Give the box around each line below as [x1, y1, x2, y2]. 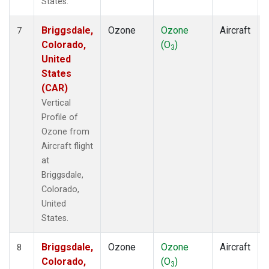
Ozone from [41, 126, 89, 137]
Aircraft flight [41, 141, 93, 151]
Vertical [41, 97, 71, 108]
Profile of [41, 112, 78, 122]
